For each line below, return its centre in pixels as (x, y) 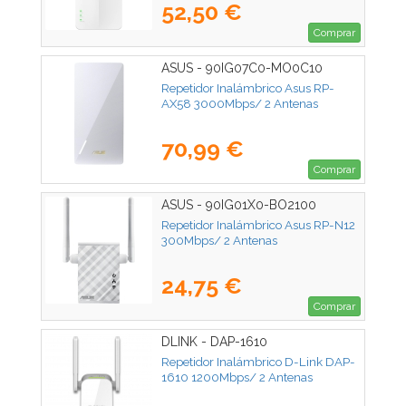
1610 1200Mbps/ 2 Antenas (237, 377)
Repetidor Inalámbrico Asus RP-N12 (258, 225)
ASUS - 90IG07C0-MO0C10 (242, 68)
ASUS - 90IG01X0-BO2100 (239, 205)
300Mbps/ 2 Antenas (219, 241)
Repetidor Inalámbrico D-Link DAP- (258, 362)
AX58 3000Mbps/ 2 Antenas (240, 104)
